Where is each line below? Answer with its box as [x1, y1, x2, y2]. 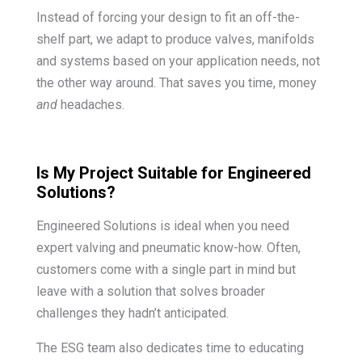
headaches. [60, 96, 124, 112]
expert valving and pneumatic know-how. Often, [36, 239, 301, 255]
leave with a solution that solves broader [36, 283, 265, 299]
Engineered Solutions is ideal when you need [36, 217, 289, 234]
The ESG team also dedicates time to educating [36, 339, 304, 356]
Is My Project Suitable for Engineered [36, 162, 311, 183]
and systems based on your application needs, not [36, 53, 320, 69]
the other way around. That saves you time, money [36, 74, 317, 90]
